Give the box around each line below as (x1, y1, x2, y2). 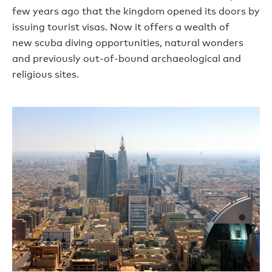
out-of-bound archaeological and (83, 52, 241, 64)
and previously (12, 52, 83, 64)
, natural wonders (160, 36, 243, 49)
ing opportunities (78, 36, 160, 49)
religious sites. (12, 68, 79, 80)
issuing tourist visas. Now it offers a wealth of (12, 21, 229, 33)
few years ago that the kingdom (12, 5, 167, 17)
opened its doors (167, 5, 246, 17)
